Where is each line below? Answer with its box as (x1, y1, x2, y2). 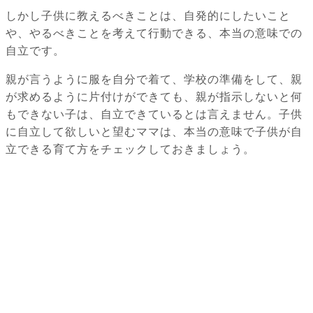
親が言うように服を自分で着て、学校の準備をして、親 (6, 73, 303, 86)
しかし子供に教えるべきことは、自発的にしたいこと (6, 10, 291, 22)
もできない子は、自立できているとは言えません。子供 (6, 108, 303, 121)
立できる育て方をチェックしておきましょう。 (6, 143, 255, 156)
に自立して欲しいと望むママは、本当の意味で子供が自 (6, 126, 303, 138)
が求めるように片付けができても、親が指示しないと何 (6, 91, 303, 103)
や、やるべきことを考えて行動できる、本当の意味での (6, 27, 303, 40)
